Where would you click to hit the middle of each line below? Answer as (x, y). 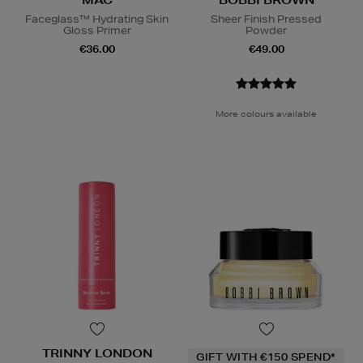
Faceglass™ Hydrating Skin (97, 19)
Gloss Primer (97, 31)
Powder (266, 31)
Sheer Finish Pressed (266, 19)
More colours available (266, 114)
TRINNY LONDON (97, 354)
